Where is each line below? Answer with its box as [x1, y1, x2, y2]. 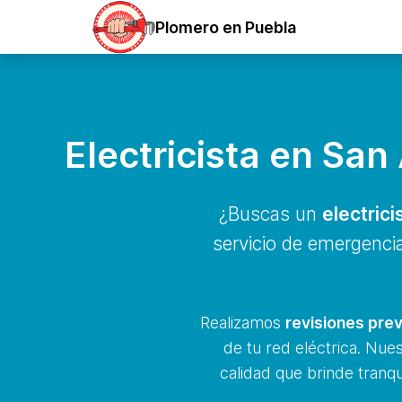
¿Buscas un [218, 203, 322, 225]
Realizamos [199, 313, 285, 332]
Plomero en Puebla [154, 17, 296, 37]
